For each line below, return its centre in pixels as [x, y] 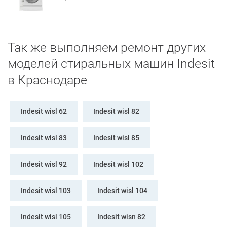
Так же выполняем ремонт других [107, 48]
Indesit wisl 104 [122, 191]
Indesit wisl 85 [116, 138]
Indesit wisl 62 [44, 112]
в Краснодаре [47, 80]
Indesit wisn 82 [121, 217]
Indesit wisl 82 [116, 112]
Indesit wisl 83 [44, 138]
